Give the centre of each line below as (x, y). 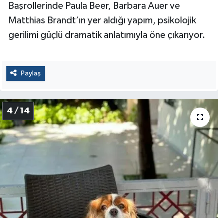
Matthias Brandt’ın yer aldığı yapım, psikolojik (102, 20)
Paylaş (31, 73)
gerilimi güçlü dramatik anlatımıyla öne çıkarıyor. (107, 35)
